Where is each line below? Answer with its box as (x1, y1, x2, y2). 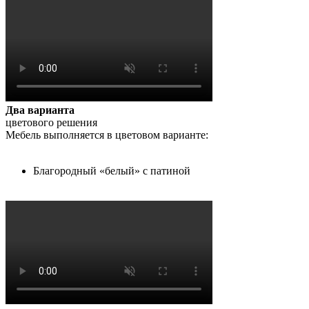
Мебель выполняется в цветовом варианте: (6, 129, 208, 141)
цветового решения (6, 117, 97, 129)
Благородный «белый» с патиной (33, 165, 190, 177)
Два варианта (6, 104, 77, 117)
